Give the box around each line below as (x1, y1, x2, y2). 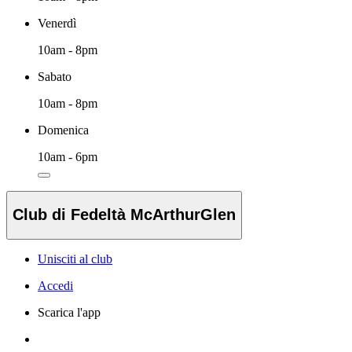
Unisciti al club (38, 252, 112, 266)
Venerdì (38, 16, 76, 30)
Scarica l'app (38, 306, 101, 320)
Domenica (38, 123, 89, 137)
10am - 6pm (38, 149, 97, 163)
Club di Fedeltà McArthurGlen (13, 206, 236, 224)
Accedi (38, 279, 73, 293)
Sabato (38, 69, 71, 83)
